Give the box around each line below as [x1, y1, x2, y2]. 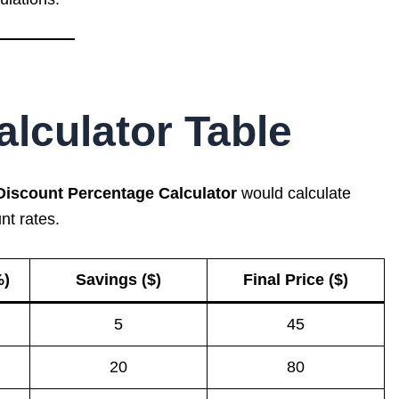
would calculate [236, 183, 351, 202]
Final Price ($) [242, 270, 348, 289]
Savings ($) [75, 270, 161, 289]
